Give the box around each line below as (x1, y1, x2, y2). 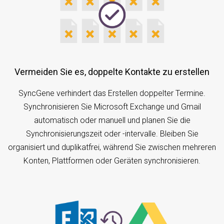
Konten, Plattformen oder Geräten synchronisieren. (23, 156, 200, 166)
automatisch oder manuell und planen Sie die (33, 115, 190, 125)
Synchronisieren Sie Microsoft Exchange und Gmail (23, 102, 201, 112)
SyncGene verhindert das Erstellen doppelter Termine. (18, 88, 205, 98)
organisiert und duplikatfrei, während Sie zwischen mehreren (8, 142, 216, 152)
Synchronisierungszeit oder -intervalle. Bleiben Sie (25, 129, 198, 139)
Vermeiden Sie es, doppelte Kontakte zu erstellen (20, 66, 209, 77)
